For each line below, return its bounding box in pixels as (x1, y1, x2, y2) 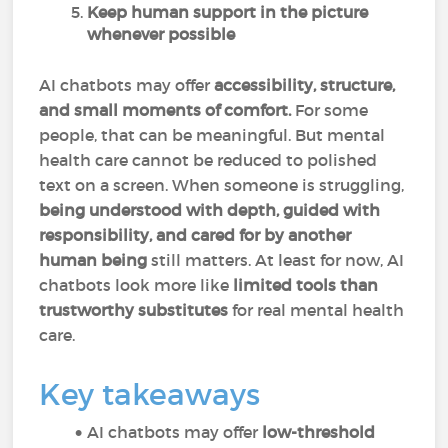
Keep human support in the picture (87, 2, 369, 22)
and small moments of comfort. (39, 100, 292, 120)
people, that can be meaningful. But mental (39, 125, 386, 145)
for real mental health (228, 300, 405, 320)
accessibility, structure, (214, 75, 396, 95)
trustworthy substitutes (39, 300, 229, 320)
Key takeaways (39, 376, 261, 413)
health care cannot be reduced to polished (39, 150, 378, 170)
